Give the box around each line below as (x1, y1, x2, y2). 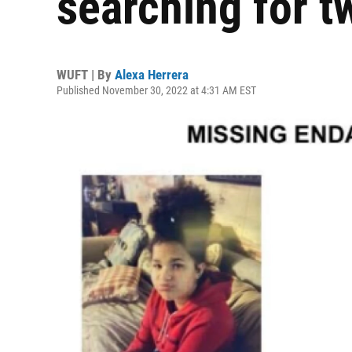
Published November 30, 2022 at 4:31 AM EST (57, 84, 256, 97)
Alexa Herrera (115, 67, 189, 82)
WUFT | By (57, 67, 115, 82)
